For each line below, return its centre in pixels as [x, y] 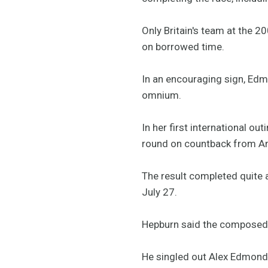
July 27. [159, 192]
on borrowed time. [183, 46]
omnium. [162, 95]
